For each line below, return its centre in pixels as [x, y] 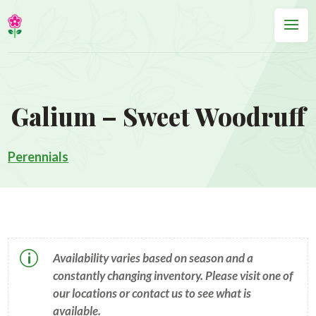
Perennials [38, 157]
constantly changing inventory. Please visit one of [172, 275]
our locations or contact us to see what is [152, 293]
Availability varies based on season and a [153, 258]
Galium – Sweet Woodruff [158, 116]
